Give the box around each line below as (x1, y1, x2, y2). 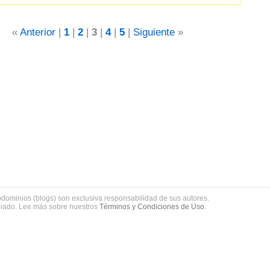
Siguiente (133, 26, 175, 38)
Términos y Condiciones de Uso (99, 202, 204, 211)
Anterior (19, 26, 55, 38)
